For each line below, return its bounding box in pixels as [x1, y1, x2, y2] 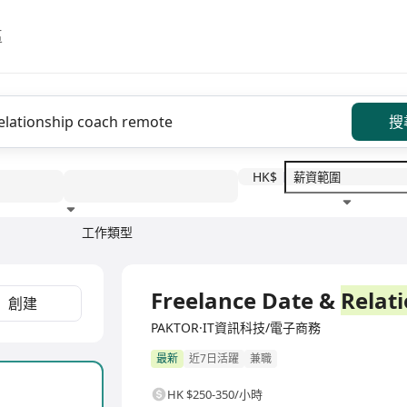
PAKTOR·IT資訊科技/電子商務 [151, 319, 321, 336]
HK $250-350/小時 [167, 386, 263, 403]
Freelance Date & [151, 285, 341, 315]
